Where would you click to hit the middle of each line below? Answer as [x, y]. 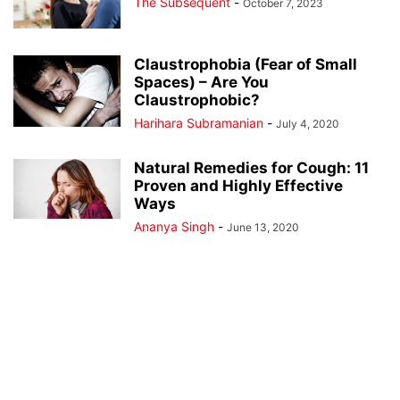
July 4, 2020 [308, 124]
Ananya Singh [174, 227]
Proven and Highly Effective [238, 186]
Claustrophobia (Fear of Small [246, 65]
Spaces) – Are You [201, 83]
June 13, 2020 [263, 228]
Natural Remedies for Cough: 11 [251, 168]
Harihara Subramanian [199, 123]
